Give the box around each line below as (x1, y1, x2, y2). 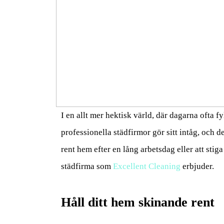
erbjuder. (180, 161, 214, 171)
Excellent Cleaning (113, 161, 180, 171)
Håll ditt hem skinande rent (61, 194, 214, 209)
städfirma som (61, 161, 113, 171)
